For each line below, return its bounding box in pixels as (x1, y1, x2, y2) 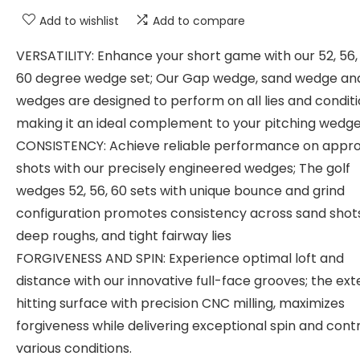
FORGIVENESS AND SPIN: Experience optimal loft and (16, 249, 344, 268)
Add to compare (153, 13, 245, 29)
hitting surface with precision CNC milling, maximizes (16, 294, 345, 313)
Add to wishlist (39, 13, 119, 29)
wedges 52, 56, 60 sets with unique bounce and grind (16, 182, 345, 200)
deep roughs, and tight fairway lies (16, 227, 231, 245)
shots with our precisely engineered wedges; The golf (16, 159, 350, 178)
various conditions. (16, 339, 132, 358)
